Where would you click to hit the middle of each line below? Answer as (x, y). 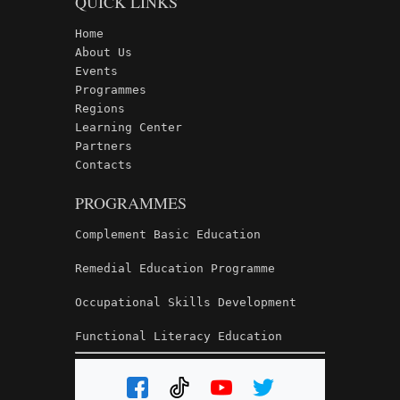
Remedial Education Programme (175, 268)
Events (96, 71)
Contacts (104, 165)
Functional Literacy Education (179, 336)
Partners (104, 146)
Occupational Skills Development (186, 302)
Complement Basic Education (168, 234)
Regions (100, 108)
